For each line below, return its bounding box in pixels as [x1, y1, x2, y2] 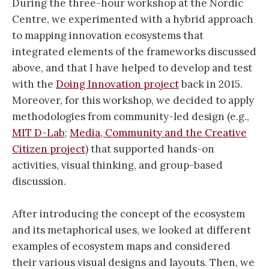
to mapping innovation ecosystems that [12, 28, 204, 42]
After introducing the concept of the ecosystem [12, 207, 245, 220]
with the [12, 77, 56, 91]
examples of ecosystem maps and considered [12, 240, 231, 253]
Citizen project [12, 142, 85, 156]
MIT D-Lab [12, 125, 65, 139]
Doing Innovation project [56, 77, 179, 91]
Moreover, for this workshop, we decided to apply [12, 93, 254, 107]
